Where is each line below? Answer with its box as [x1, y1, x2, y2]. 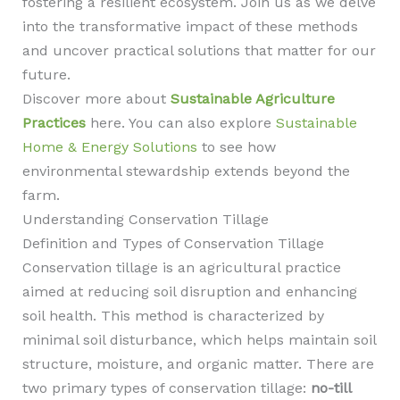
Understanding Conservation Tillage [21, 211, 269, 228]
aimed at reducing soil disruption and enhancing [21, 283, 357, 300]
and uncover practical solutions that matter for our [21, 42, 376, 59]
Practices [21, 114, 86, 131]
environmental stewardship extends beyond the [21, 162, 350, 179]
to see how [196, 138, 276, 155]
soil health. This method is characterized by [21, 307, 324, 324]
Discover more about [21, 90, 171, 107]
